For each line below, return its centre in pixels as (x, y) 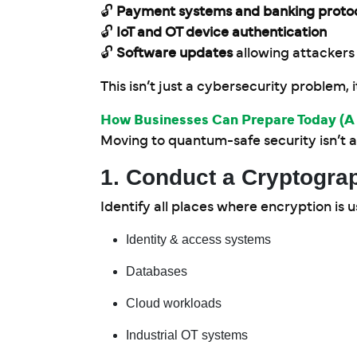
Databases (157, 271)
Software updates (176, 53)
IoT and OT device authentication (222, 33)
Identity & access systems (198, 239)
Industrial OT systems (187, 335)
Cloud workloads (174, 303)
